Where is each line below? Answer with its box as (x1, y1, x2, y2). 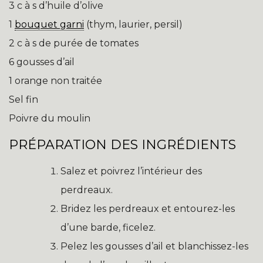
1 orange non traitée (9, 75, 102, 87)
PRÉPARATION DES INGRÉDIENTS (9, 137, 236, 153)
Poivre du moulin (9, 113, 90, 124)
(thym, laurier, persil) (84, 19, 183, 31)
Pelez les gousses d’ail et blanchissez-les (60, 241, 248, 252)
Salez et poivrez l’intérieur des (60, 166, 202, 177)
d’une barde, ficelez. (60, 222, 156, 234)
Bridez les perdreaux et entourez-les (60, 203, 235, 215)
